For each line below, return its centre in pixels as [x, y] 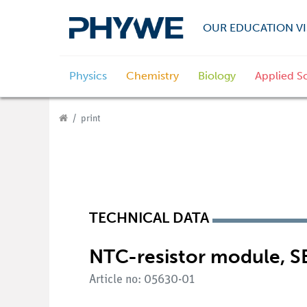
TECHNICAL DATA [149, 218]
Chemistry [152, 76]
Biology [217, 76]
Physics [88, 76]
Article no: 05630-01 [142, 280]
